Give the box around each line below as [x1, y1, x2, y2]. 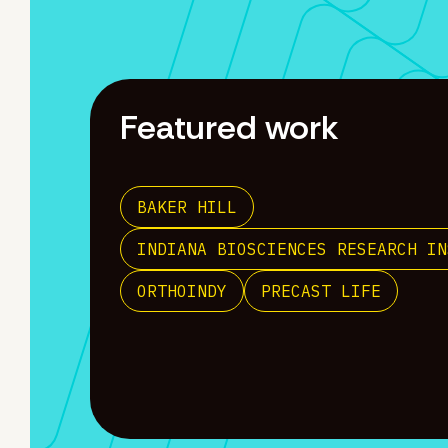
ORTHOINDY [137, 281, 227, 301]
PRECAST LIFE [261, 281, 381, 301]
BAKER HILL [137, 197, 237, 217]
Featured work [120, 105, 339, 150]
